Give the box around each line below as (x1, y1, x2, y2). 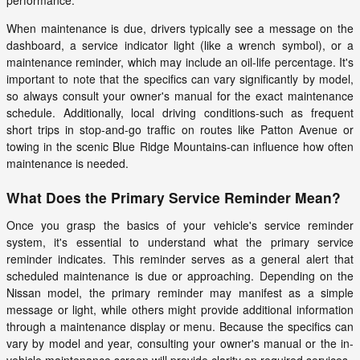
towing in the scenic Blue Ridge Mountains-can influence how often (6, 138, 354, 155)
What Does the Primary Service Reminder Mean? (6, 187, 341, 208)
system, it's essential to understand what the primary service (6, 234, 354, 251)
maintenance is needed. (6, 155, 129, 172)
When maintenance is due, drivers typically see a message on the (6, 20, 354, 37)
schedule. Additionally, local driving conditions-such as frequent (6, 104, 354, 121)
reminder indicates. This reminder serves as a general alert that (6, 251, 354, 268)
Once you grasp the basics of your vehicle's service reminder (6, 217, 354, 234)
